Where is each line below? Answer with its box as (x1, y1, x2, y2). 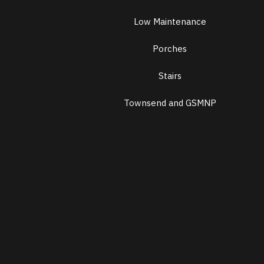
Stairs (158, 70, 181, 82)
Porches (153, 43, 187, 55)
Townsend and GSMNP (123, 97, 216, 109)
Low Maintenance (133, 16, 206, 28)
